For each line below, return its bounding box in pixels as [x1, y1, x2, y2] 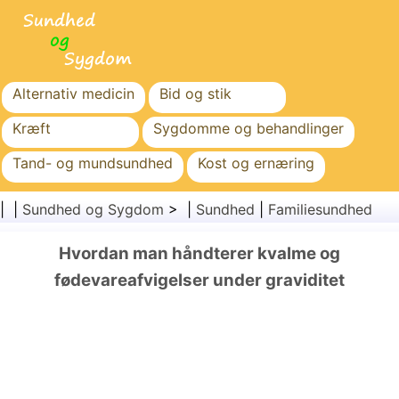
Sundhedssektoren [153, 189, 278, 207]
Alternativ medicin [12, 85, 134, 102]
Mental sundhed [12, 224, 119, 241]
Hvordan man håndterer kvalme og [59, 243, 340, 264]
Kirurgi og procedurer [12, 258, 159, 276]
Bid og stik [159, 85, 232, 102]
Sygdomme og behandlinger [153, 119, 344, 137]
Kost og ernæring [198, 154, 314, 172]
